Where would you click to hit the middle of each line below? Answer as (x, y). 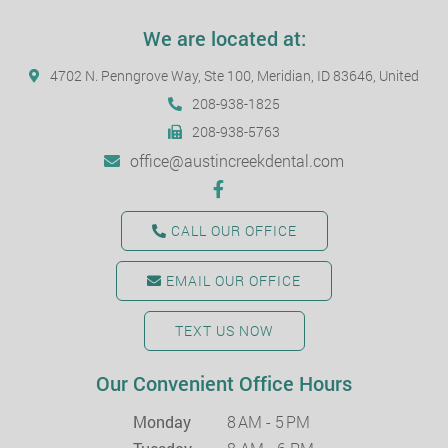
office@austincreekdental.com (237, 161)
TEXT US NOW (224, 331)
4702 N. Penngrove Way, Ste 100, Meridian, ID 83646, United (234, 76)
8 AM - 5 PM (268, 422)
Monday (162, 422)
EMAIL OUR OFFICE (231, 281)
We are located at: (224, 38)
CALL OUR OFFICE (231, 231)
